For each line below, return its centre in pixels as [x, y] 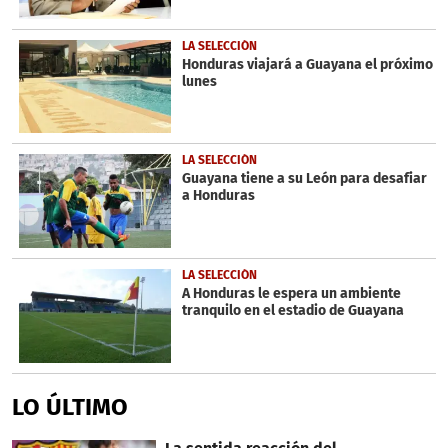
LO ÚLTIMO [70, 406]
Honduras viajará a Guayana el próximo [307, 64]
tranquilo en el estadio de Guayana [292, 311]
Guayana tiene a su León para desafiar [304, 179]
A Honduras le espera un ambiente [291, 294]
